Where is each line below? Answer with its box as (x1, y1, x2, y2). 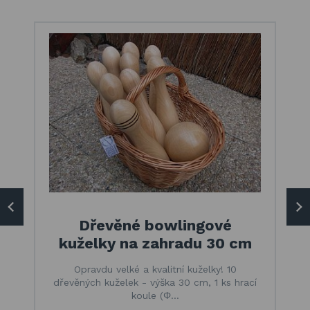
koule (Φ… (131, 290, 179, 302)
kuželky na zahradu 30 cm (58, 235, 252, 253)
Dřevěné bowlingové (78, 217, 232, 235)
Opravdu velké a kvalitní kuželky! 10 (73, 264, 237, 275)
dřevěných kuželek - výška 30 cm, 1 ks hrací (53, 277, 257, 289)
